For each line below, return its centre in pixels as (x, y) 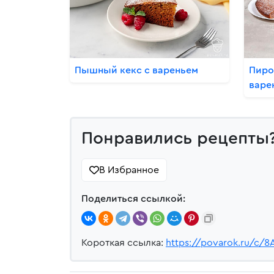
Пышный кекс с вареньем (136, 71)
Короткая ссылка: (124, 243)
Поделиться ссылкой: (133, 199)
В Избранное (129, 170)
